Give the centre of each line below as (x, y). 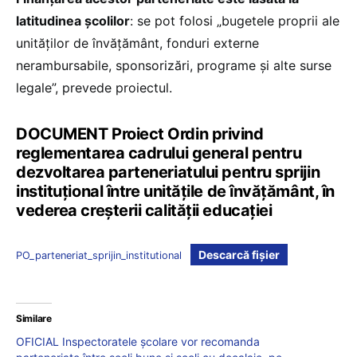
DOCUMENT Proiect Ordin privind (140, 134)
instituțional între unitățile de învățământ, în (175, 192)
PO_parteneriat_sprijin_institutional (99, 256)
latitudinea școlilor (73, 21)
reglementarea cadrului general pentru (159, 153)
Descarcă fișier (239, 255)
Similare (34, 319)
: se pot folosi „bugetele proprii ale (235, 21)
